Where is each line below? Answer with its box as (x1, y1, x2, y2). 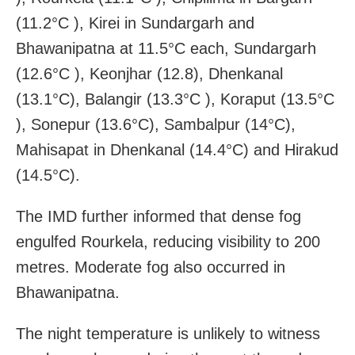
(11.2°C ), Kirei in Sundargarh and (16, 14, 254, 32)
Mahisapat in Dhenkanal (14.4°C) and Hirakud (16, 141, 338, 159)
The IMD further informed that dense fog (16, 208, 301, 226)
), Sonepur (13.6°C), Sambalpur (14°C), (16, 116, 296, 134)
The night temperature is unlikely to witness (16, 325, 320, 343)
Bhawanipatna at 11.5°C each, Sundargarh (16, 40, 316, 58)
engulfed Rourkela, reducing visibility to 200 (16, 233, 320, 251)
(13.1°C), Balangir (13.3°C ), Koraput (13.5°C (16, 90, 334, 109)
